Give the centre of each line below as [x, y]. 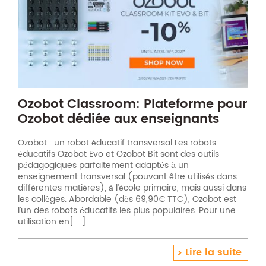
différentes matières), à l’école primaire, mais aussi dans [132, 188]
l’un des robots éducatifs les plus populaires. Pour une [127, 211]
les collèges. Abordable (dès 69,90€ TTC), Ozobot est [127, 199]
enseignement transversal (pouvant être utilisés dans [127, 177]
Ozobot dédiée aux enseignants [118, 119]
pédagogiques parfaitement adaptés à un [103, 166]
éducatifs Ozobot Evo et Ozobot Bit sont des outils [118, 154]
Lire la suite [213, 253]
